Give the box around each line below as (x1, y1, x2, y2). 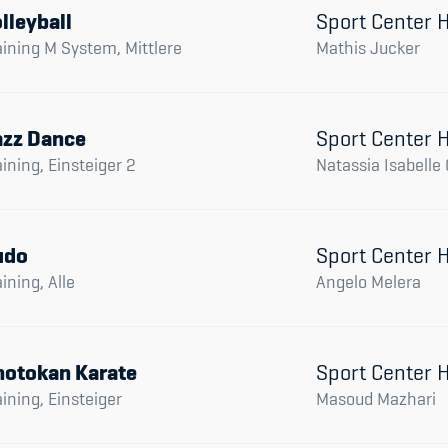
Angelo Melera (316, 270, 421, 293)
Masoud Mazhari (316, 387, 436, 410)
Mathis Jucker (316, 36, 420, 59)
